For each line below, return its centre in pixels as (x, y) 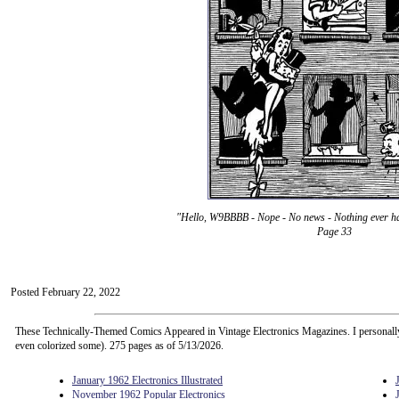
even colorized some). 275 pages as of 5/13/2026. (119, 346)
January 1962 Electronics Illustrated (147, 380)
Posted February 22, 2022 (65, 292)
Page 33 (334, 232)
